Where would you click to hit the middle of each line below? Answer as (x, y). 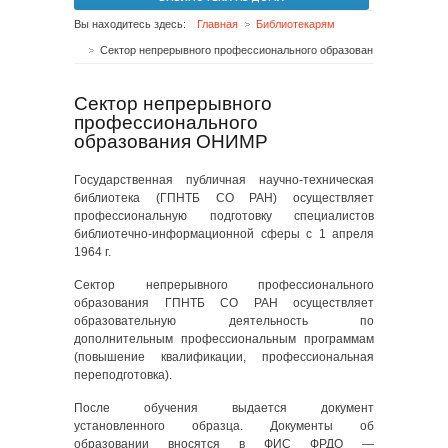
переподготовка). (123, 375)
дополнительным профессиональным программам (224, 339)
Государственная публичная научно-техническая (224, 180)
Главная (217, 24)
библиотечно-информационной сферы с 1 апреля (224, 234)
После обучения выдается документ (224, 408)
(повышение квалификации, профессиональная (224, 357)
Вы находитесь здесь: (130, 24)
